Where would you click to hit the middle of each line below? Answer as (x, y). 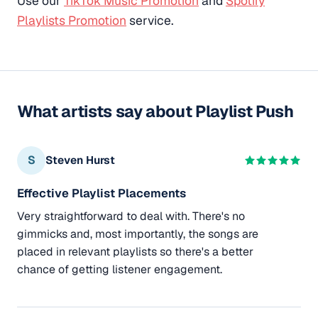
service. (150, 20)
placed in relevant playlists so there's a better (135, 251)
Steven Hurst (80, 160)
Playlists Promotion (72, 20)
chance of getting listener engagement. (120, 269)
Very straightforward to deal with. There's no (131, 216)
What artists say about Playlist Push (155, 111)
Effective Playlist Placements (102, 193)
